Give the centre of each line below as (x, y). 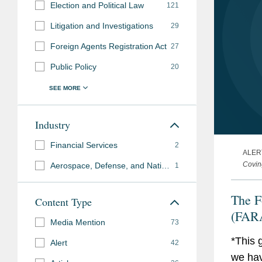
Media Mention (78, 222)
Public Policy (73, 66)
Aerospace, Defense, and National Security (166, 165)
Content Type (63, 201)
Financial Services (84, 145)
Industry (53, 124)
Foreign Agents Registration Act (108, 46)
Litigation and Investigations (102, 25)
